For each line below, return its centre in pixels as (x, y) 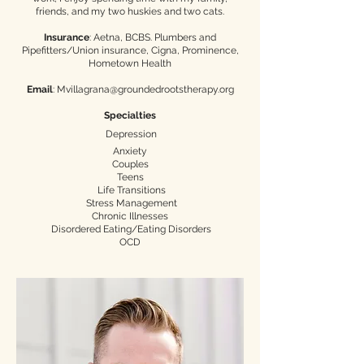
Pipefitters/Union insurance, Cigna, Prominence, (130, 50)
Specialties (130, 115)
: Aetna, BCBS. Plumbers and (153, 37)
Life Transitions (130, 190)
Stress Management (130, 203)
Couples (130, 164)
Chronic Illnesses (130, 216)
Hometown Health (130, 63)
